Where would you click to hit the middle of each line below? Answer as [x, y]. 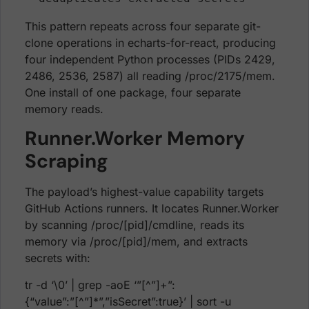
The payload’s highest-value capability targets [144, 192]
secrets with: [58, 258]
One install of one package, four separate [133, 92]
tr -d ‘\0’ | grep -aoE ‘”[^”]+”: [100, 285]
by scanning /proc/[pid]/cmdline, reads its [134, 225]
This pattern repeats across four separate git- [143, 26]
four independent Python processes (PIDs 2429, [150, 59]
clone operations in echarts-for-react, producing [150, 42]
